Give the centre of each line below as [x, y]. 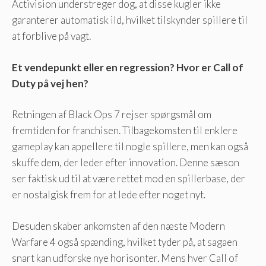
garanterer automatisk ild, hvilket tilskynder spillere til [130, 20]
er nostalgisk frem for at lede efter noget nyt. [109, 195]
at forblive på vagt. [51, 36]
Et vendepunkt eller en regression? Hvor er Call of [128, 67]
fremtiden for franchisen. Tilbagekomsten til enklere [125, 131]
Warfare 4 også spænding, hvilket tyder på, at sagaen [125, 242]
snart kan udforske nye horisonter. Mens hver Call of [125, 258]
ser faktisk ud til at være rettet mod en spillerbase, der [129, 179]
